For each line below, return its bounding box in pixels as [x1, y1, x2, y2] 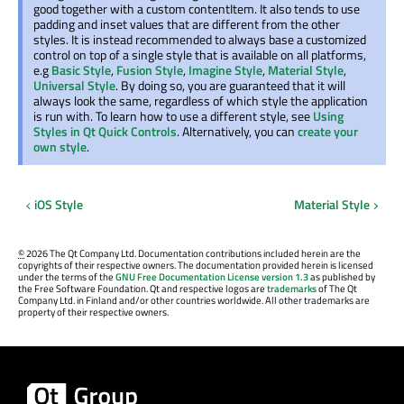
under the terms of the [18, 270, 115, 285]
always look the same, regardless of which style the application [33, 91, 368, 111]
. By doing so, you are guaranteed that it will [115, 76, 345, 96]
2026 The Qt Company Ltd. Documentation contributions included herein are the [24, 246, 361, 262]
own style [33, 137, 87, 157]
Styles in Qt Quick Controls [33, 122, 177, 142]
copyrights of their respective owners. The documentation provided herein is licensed [18, 258, 373, 273]
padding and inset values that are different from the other [33, 14, 340, 34]
